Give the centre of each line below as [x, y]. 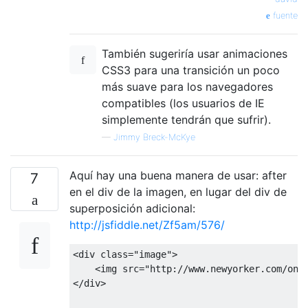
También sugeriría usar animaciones [195, 53]
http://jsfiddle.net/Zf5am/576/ [147, 224]
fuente [284, 15]
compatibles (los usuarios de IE [183, 103]
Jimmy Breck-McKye [154, 137]
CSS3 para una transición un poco [191, 70]
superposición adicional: [132, 208]
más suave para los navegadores [187, 86]
